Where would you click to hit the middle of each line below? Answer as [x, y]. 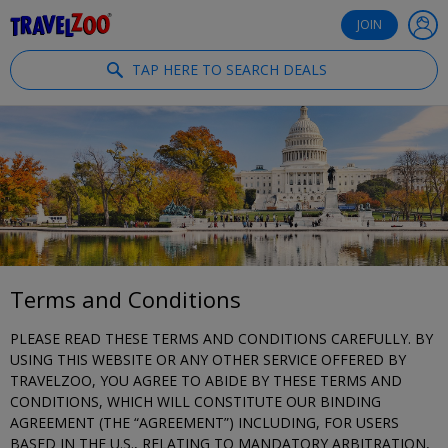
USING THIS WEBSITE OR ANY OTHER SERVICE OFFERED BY [208, 359]
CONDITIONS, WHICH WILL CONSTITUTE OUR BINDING [195, 401]
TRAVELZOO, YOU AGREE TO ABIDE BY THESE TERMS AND [206, 380]
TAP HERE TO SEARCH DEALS [229, 69]
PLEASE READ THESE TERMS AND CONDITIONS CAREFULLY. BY [221, 338]
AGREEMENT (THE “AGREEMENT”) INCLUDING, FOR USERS [204, 422]
